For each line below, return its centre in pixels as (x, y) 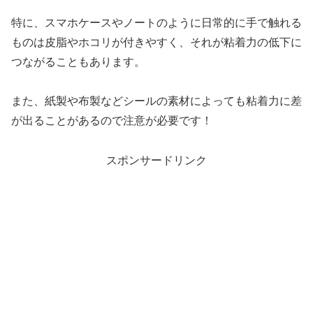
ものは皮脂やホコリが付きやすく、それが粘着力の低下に (156, 42)
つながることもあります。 (78, 61)
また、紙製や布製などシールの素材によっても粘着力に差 (156, 101)
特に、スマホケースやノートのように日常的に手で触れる (156, 22)
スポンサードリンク (156, 161)
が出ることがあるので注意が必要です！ (112, 121)
